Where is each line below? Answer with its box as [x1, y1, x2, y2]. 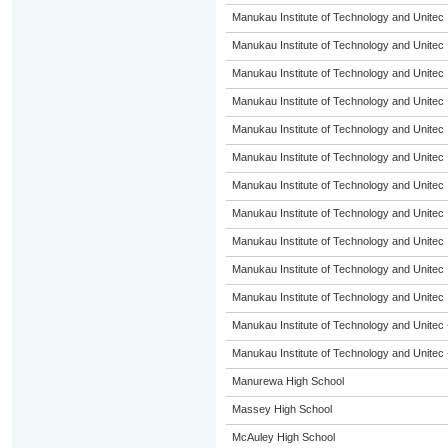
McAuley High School [231, 431, 335, 443]
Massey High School [231, 403, 332, 415]
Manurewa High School [231, 375, 344, 387]
